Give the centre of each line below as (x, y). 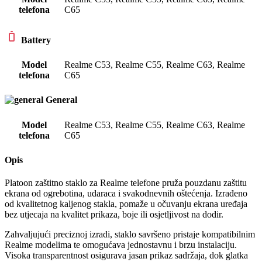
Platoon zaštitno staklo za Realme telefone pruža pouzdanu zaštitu (126, 183)
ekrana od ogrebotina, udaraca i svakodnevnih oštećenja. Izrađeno (126, 194)
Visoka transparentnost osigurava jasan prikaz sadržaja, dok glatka (126, 256)
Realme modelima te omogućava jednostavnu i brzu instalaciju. (121, 245)
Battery (36, 40)
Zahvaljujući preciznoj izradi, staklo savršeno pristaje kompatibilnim (130, 235)
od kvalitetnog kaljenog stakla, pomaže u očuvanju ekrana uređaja (126, 204)
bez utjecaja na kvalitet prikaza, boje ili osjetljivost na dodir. (114, 215)
